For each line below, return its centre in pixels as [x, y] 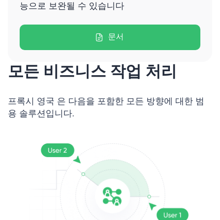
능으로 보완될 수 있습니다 [72, 7]
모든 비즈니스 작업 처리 [92, 71]
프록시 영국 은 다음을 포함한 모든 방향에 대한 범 [106, 102]
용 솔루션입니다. [41, 114]
